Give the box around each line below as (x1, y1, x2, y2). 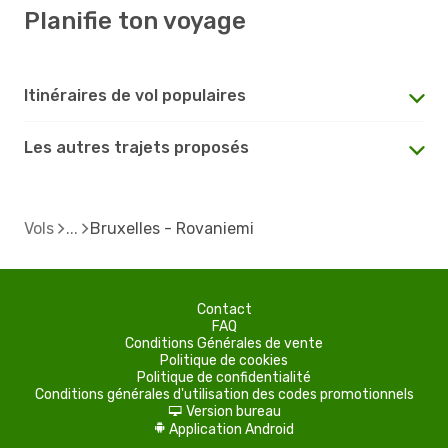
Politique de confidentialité (137, 368, 311, 386)
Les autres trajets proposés (24, 137, 249, 157)
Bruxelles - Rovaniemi (90, 218, 254, 238)
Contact (196, 300, 252, 318)
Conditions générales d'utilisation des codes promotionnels (34, 385, 414, 403)
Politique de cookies (160, 351, 288, 369)
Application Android (168, 420, 294, 438)
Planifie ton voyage (24, 6, 246, 35)
